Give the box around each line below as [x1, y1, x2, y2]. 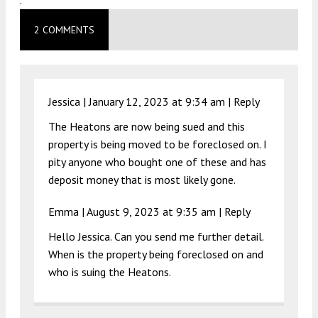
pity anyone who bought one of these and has [48, 155, 266, 170]
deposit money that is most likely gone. [48, 172, 236, 187]
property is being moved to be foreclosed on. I [48, 137, 267, 152]
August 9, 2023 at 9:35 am [87, 204, 216, 219]
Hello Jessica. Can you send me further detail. [48, 229, 263, 244]
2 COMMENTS [34, 23, 94, 37]
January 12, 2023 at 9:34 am [89, 94, 225, 109]
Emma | [48, 204, 87, 219]
